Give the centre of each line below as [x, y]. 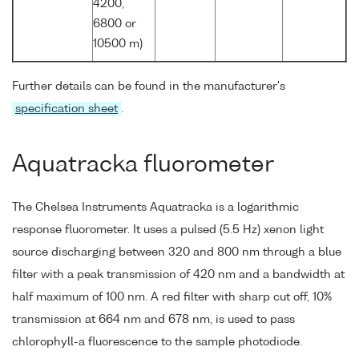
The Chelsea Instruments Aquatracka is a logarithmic [155, 207]
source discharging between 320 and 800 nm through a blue [177, 252]
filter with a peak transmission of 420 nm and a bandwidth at [178, 274]
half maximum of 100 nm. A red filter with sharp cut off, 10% [172, 297]
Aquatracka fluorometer [143, 165]
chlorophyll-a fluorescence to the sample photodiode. [157, 342]
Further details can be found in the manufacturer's [149, 87]
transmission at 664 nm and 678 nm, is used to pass [153, 319]
